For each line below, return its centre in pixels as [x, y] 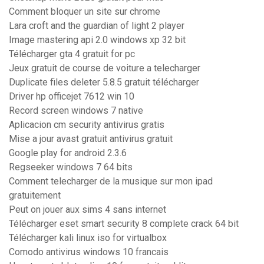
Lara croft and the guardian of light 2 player [97, 26]
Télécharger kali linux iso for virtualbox [88, 238]
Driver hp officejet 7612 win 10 [72, 97]
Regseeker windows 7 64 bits [71, 167]
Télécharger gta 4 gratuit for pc [72, 54]
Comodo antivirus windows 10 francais [89, 252]
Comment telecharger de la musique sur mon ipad [111, 181]
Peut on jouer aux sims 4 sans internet [88, 210]
